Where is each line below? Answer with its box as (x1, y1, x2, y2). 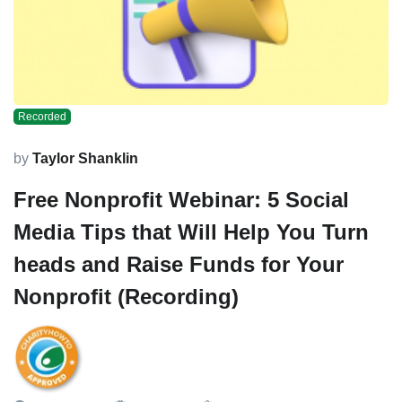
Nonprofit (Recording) (13, 284, 239, 309)
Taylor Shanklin (32, 150, 138, 166)
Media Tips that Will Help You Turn (13, 219, 369, 244)
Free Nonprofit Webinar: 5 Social (13, 187, 349, 212)
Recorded (17, 109, 66, 123)
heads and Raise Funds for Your (13, 251, 344, 276)
